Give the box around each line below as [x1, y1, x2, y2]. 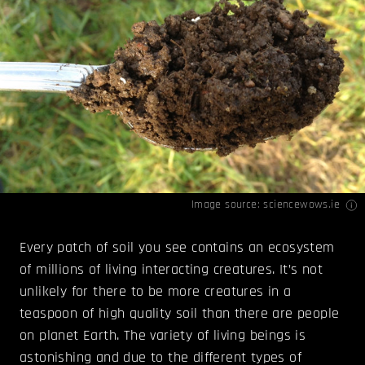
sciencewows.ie [263, 197, 340, 213]
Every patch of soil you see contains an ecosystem [20, 238, 335, 257]
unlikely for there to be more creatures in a [20, 282, 292, 301]
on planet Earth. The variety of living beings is [20, 326, 306, 345]
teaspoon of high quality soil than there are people [20, 304, 340, 323]
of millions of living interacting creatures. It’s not [20, 260, 323, 279]
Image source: [191, 197, 264, 213]
